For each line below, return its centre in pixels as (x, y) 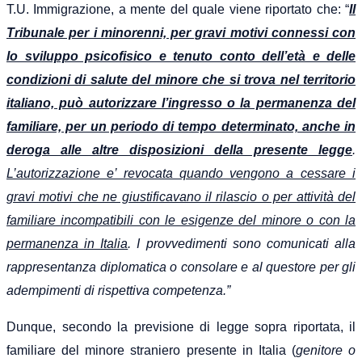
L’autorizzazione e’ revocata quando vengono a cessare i (181, 173)
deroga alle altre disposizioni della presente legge (179, 149)
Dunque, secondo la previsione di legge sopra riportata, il (181, 326)
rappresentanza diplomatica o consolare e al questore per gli (181, 267)
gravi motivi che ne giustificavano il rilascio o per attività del (181, 196)
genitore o (325, 350)
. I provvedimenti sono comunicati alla (242, 243)
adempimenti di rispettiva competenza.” (118, 290)
